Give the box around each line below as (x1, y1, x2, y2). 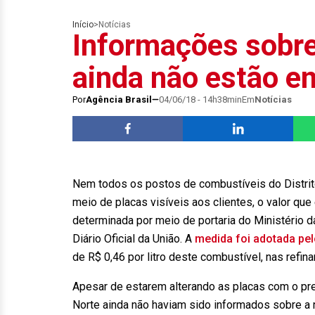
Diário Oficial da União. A (72, 232, 195, 245)
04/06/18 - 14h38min (159, 94, 242, 105)
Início (72, 20, 94, 30)
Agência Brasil (86, 94, 152, 105)
